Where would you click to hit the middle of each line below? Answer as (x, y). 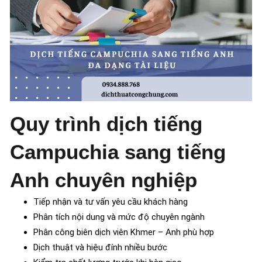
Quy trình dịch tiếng (106, 124)
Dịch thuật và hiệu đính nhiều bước (100, 248)
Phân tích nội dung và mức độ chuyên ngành (119, 217)
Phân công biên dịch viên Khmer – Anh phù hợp (124, 232)
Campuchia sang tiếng (118, 152)
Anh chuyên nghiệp (104, 180)
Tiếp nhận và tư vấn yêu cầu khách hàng (111, 202)
